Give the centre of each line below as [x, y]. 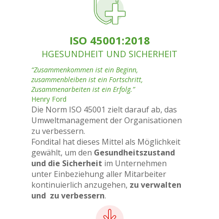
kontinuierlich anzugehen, [80, 185]
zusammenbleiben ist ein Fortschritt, [87, 79]
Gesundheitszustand [134, 153]
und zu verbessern [68, 196]
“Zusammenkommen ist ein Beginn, [85, 70]
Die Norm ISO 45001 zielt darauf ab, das [104, 109]
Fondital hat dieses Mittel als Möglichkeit [106, 142]
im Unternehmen [134, 163]
